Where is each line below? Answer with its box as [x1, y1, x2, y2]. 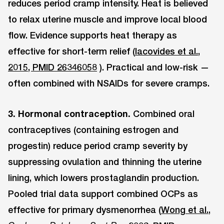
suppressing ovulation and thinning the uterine [8, 155, 201, 167]
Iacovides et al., [135, 45, 200, 57]
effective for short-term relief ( [8, 45, 135, 57]
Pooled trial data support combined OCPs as [8, 187, 198, 199]
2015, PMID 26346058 [8, 61, 97, 73]
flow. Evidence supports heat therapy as [8, 29, 177, 41]
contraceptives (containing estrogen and [8, 123, 178, 135]
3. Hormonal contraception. [8, 107, 130, 119]
